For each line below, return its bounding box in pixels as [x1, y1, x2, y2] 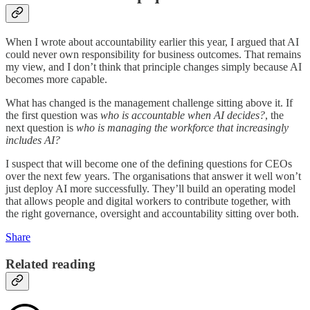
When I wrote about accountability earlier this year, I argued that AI [6, 36, 299, 48]
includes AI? [6, 134, 60, 147]
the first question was [6, 109, 100, 122]
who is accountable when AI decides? [100, 109, 265, 122]
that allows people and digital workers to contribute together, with [6, 195, 291, 208]
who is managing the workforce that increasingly [76, 122, 289, 134]
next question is [6, 122, 76, 134]
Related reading [6, 257, 95, 272]
